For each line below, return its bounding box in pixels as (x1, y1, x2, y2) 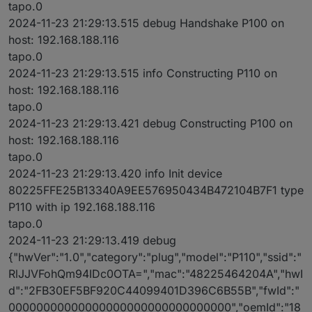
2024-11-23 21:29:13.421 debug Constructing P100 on (8, 116, 292, 131)
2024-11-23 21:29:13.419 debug (8, 233, 176, 248)
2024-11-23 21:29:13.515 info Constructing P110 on (8, 66, 277, 81)
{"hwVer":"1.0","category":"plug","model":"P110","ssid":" (8, 250, 302, 265)
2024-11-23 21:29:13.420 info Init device (8, 166, 222, 181)
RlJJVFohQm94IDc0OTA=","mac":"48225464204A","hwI (8, 267, 303, 281)
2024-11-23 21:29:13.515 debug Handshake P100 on (8, 16, 284, 31)
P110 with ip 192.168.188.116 (8, 200, 155, 214)
